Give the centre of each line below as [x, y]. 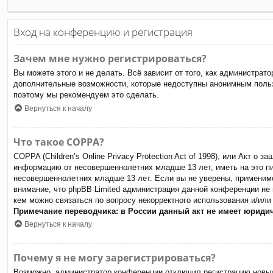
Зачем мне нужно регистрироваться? [110, 59]
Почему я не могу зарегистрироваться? [115, 258]
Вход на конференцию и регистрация [103, 32]
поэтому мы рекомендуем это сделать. [86, 95]
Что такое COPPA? [59, 142]
